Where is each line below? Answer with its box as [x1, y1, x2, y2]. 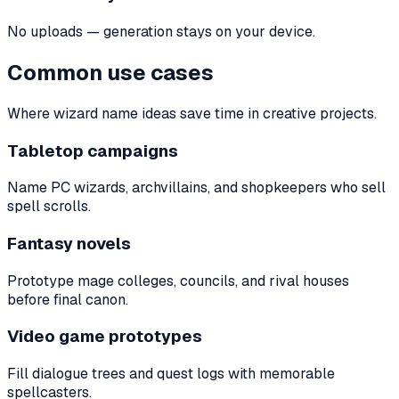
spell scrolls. [7, 197, 91, 216]
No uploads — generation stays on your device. [7, 21, 315, 41]
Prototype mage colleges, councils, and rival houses [7, 271, 349, 290]
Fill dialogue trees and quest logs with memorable [7, 364, 335, 384]
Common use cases [7, 58, 214, 86]
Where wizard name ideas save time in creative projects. [7, 103, 377, 123]
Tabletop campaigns [7, 139, 178, 162]
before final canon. [7, 289, 128, 309]
